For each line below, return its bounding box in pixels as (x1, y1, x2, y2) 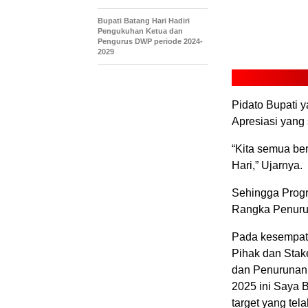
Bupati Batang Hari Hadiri (98, 16, 190, 25)
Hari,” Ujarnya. (232, 159, 302, 171)
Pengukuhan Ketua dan (98, 27, 183, 35)
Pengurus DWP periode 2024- (98, 37, 203, 45)
